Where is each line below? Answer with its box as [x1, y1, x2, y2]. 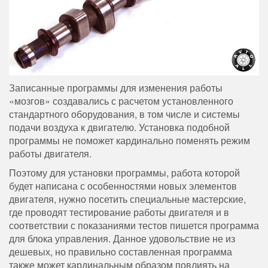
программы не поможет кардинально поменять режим [9, 133, 250, 147]
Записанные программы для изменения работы [9, 80, 223, 95]
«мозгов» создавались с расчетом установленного [9, 93, 233, 108]
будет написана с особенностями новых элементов [9, 178, 237, 193]
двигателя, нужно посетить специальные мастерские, [9, 191, 246, 206]
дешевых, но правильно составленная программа [9, 244, 232, 258]
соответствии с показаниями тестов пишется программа [9, 218, 259, 232]
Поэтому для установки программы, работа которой [9, 165, 240, 179]
